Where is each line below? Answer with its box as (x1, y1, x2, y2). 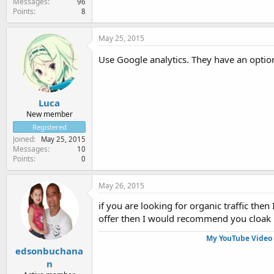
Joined (13, 134, 34, 144)
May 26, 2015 (98, 180, 144, 191)
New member (26, 109, 73, 119)
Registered (32, 122, 67, 131)
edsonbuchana (15, 244, 83, 257)
